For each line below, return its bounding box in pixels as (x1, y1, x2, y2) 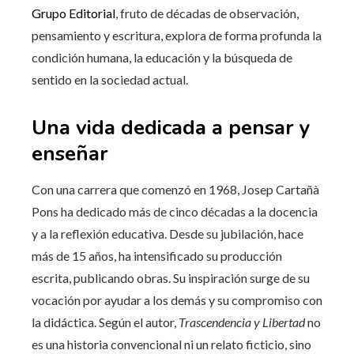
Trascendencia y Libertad (179, 314, 305, 330)
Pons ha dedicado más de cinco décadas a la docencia (32, 204, 318, 220)
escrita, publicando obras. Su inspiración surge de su (32, 270, 310, 286)
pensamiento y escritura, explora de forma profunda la (32, 28, 322, 43)
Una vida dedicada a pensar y (32, 114, 311, 142)
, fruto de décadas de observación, (115, 6, 299, 21)
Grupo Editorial (32, 6, 115, 21)
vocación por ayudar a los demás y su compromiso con (32, 292, 322, 308)
